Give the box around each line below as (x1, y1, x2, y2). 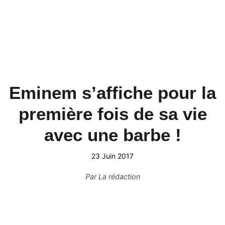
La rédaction (98, 172, 140, 181)
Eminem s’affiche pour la (9, 83, 216, 102)
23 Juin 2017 (91, 152, 134, 160)
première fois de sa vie (18, 104, 207, 124)
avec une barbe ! (44, 125, 181, 145)
